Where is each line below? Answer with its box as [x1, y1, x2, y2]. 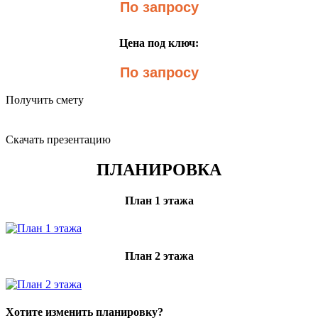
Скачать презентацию [6, 133, 111, 146]
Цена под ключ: [119, 36, 199, 49]
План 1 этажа [124, 194, 194, 207]
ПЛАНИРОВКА [97, 160, 221, 179]
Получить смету [6, 93, 84, 106]
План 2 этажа [124, 250, 194, 263]
